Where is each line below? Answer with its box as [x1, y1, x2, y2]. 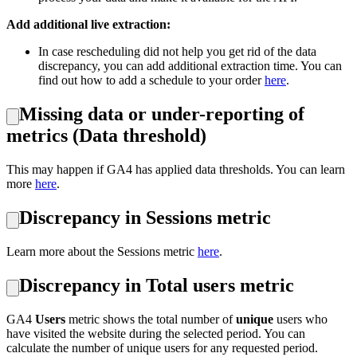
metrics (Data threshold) [6, 125, 206, 147]
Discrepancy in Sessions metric [19, 207, 271, 229]
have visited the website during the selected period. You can [6, 326, 305, 340]
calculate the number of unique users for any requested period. [6, 340, 318, 355]
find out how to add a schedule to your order [38, 73, 265, 88]
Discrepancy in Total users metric [19, 275, 294, 296]
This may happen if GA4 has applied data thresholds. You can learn [6, 163, 345, 177]
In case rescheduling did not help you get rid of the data [38, 45, 316, 59]
